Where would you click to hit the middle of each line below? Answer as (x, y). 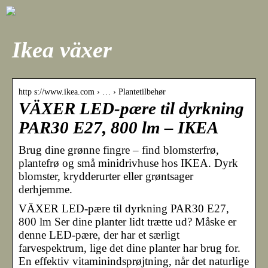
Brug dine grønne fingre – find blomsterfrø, (119, 150)
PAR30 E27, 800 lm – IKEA (118, 127)
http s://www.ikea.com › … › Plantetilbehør (92, 92)
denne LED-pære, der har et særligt (99, 234)
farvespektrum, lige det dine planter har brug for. (130, 248)
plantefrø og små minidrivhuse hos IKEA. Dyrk (128, 163)
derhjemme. (45, 189)
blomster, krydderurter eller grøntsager (106, 176)
